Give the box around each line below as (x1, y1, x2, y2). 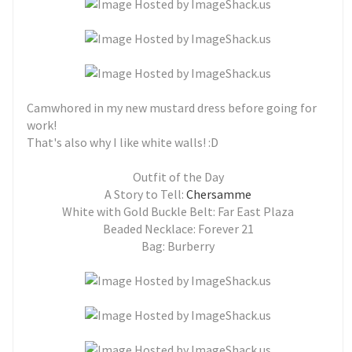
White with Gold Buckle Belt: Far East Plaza (62, 203, 294, 219)
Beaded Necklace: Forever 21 (102, 221, 254, 236)
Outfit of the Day (132, 169, 224, 185)
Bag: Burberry (141, 238, 214, 254)
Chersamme (186, 186, 251, 202)
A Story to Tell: (104, 186, 186, 202)
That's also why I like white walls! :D (27, 134, 222, 150)
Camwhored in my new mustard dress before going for (27, 100, 317, 115)
